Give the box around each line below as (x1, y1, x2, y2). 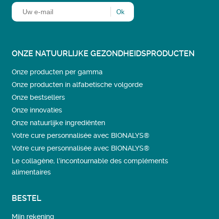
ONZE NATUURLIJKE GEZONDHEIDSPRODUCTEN (12, 49, 195, 58)
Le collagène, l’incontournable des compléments (12, 157, 168, 165)
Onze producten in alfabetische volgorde (12, 81, 143, 88)
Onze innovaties (12, 106, 62, 114)
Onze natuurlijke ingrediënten (12, 119, 105, 127)
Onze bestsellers (12, 93, 65, 101)
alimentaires (12, 168, 51, 176)
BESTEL (12, 194, 41, 203)
